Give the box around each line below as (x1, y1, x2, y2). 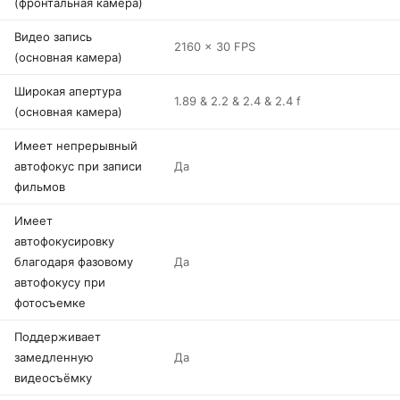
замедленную (14, 350, 94, 364)
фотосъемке (14, 296, 86, 310)
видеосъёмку (14, 371, 92, 385)
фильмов (14, 179, 65, 194)
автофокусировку (14, 234, 114, 248)
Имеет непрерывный (14, 138, 137, 153)
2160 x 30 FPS (174, 39, 255, 54)
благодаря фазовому (14, 254, 133, 269)
